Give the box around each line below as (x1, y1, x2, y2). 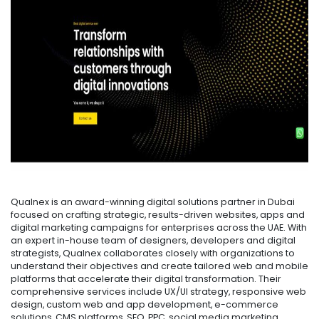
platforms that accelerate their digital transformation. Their (11, 273, 281, 286)
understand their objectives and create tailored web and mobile (11, 260, 308, 273)
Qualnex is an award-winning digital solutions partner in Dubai (11, 196, 295, 209)
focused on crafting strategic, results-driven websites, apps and (11, 209, 305, 221)
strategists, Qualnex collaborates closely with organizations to (11, 247, 295, 260)
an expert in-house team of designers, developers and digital (11, 234, 296, 247)
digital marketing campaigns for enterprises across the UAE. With (11, 221, 307, 234)
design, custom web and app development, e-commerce (11, 298, 278, 311)
